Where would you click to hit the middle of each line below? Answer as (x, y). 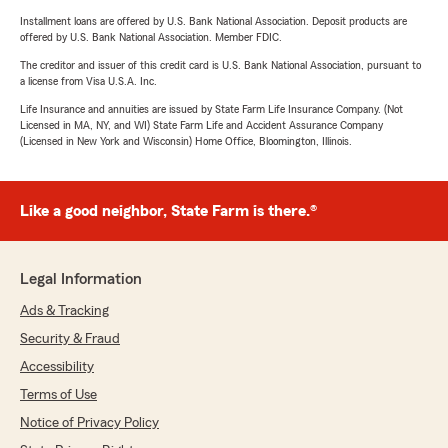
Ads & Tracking (64, 311)
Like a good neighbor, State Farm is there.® (168, 211)
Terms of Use (58, 395)
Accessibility (57, 367)
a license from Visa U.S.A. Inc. (88, 81)
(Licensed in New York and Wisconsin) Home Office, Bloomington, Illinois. (186, 141)
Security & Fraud (70, 339)
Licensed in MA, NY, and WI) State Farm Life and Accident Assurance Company (201, 125)
